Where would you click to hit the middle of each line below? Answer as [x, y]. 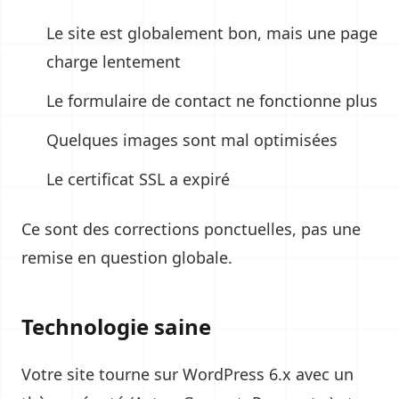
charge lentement [114, 61]
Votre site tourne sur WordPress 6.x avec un [187, 374]
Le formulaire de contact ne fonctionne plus [212, 101]
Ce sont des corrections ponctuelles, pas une [191, 229]
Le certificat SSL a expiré [138, 179]
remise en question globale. [127, 257]
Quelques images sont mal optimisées [192, 140]
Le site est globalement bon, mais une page [212, 33]
